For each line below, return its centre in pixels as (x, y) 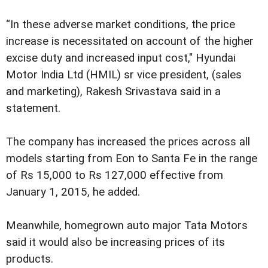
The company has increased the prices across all (128, 141)
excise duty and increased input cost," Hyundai (121, 58)
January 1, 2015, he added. (73, 192)
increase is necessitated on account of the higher (130, 41)
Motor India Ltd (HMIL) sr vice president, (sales (124, 74)
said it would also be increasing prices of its (115, 242)
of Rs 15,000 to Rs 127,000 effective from (115, 175)
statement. (33, 108)
